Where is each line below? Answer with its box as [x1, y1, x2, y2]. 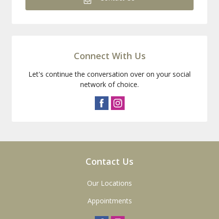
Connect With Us [73, 49, 146, 62]
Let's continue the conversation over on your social [28, 69, 191, 79]
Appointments [87, 196, 132, 205]
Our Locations [87, 178, 132, 188]
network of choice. [80, 79, 139, 89]
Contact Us [86, 155, 133, 167]
